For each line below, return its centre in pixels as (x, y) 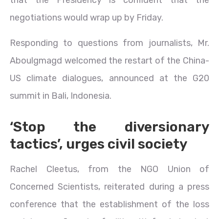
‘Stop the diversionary (109, 127)
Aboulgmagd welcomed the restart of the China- (109, 60)
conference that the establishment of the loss (109, 204)
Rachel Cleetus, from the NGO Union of (109, 169)
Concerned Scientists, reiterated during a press (109, 186)
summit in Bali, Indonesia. (61, 96)
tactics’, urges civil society (99, 144)
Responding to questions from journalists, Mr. (109, 43)
